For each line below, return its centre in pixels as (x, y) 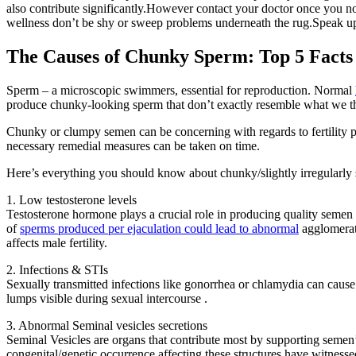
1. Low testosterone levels (72, 200)
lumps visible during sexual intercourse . (107, 299)
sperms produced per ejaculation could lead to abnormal (159, 229)
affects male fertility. (57, 243)
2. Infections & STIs (57, 270)
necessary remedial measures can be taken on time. (133, 146)
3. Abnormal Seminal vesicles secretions (107, 326)
